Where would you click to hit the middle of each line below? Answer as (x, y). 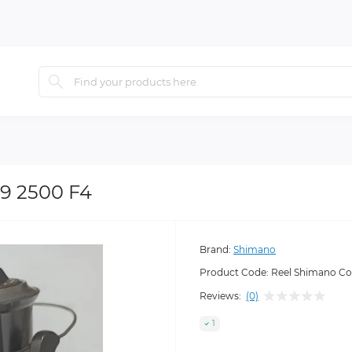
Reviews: (220, 295)
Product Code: (234, 273)
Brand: (215, 250)
